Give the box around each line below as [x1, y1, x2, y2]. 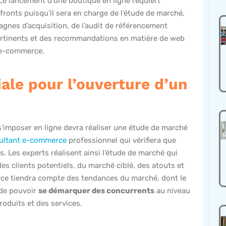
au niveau [154, 186, 190, 195]
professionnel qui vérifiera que [67, 135, 176, 145]
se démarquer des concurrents [38, 186, 154, 195]
